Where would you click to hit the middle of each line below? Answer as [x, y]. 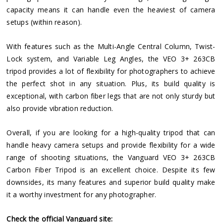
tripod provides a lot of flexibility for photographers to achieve [111, 71]
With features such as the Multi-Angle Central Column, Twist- [111, 46]
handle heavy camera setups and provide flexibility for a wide [111, 145]
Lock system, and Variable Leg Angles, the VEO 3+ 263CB [111, 58]
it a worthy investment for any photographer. [82, 194]
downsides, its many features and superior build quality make [111, 182]
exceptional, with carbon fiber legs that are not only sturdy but [111, 96]
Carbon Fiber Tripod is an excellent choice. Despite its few [111, 169]
